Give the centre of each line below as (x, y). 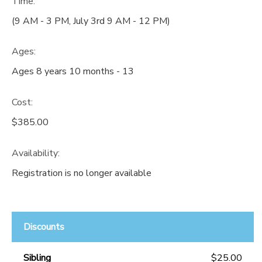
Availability (35, 153)
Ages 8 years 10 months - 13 (73, 72)
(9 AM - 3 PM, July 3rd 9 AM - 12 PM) (91, 21)
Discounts (44, 227)
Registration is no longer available (82, 173)
